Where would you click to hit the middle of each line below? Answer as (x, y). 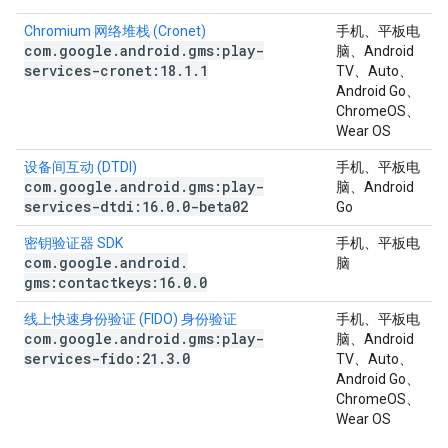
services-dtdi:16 (91, 206)
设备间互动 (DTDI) (80, 167)
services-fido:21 (91, 358)
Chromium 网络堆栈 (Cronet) (115, 31)
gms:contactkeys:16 (99, 282)
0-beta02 (215, 206)
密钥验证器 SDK (73, 243)
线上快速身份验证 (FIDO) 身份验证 (130, 319)
